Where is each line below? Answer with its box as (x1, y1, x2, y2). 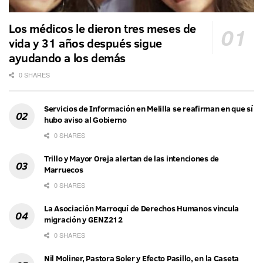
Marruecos (44, 163, 83, 176)
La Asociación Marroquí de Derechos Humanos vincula (44, 202, 240, 214)
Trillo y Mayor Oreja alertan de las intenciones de (44, 152, 220, 164)
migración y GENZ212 (44, 213, 123, 225)
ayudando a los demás (9, 49, 126, 66)
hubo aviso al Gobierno (44, 113, 127, 126)
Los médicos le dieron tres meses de (9, 19, 197, 36)
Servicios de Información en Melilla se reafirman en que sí (44, 102, 253, 114)
